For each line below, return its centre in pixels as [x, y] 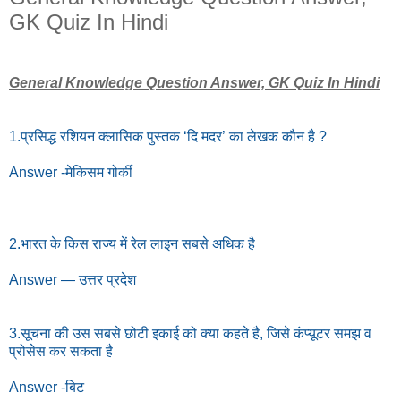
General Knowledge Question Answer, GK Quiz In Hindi [194, 82]
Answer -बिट [47, 387]
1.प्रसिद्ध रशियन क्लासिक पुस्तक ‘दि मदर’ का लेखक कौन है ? [168, 136]
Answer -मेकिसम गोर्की [71, 172]
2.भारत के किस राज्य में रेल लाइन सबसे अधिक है [132, 243]
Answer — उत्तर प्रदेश [73, 279]
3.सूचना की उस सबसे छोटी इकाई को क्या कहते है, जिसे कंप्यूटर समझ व [190, 333]
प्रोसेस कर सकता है [61, 351]
